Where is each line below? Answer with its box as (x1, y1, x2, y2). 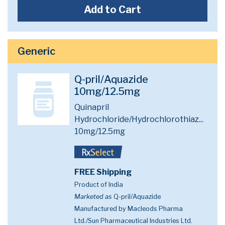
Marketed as (74, 193, 113, 201)
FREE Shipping (74, 167, 132, 177)
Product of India (74, 181, 124, 189)
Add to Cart (84, 4, 141, 16)
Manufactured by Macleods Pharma (74, 205, 183, 213)
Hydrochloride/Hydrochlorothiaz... (74, 115, 204, 124)
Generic (18, 45, 55, 57)
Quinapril (74, 102, 109, 112)
